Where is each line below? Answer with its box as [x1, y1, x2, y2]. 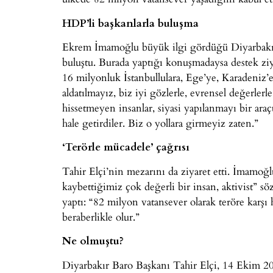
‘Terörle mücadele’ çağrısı [62, 139, 190, 154]
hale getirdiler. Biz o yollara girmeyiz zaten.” [62, 115, 258, 130]
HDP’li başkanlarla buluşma [62, 15, 199, 30]
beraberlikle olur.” [62, 208, 140, 224]
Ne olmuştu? [62, 233, 124, 248]
